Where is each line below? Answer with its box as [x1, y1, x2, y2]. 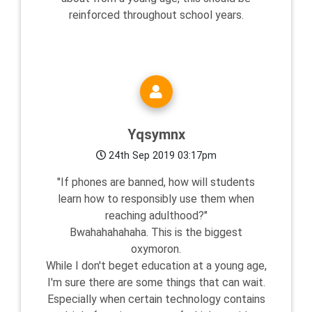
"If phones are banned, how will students [57, 175, 255, 189]
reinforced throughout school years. [68, 8, 244, 22]
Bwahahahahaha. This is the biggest [70, 226, 242, 240]
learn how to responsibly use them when [58, 192, 254, 206]
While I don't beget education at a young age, [45, 259, 267, 273]
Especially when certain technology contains [47, 292, 265, 306]
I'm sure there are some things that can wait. [47, 276, 265, 290]
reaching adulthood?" [104, 209, 208, 223]
